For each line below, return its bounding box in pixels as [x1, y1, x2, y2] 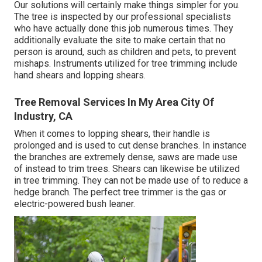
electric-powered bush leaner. [14, 198, 135, 209]
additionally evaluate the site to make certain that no [14, 34, 226, 46]
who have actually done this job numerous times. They [14, 22, 233, 34]
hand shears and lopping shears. [14, 69, 146, 81]
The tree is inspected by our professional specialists [14, 11, 231, 22]
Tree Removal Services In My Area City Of [14, 95, 214, 108]
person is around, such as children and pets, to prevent [14, 46, 236, 57]
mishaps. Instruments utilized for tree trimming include [14, 57, 237, 69]
